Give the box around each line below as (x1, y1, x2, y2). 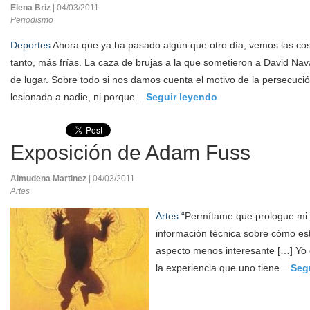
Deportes (10, 39, 51, 51)
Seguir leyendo (146, 91, 217, 102)
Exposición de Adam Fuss (10, 141, 250, 164)
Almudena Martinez (10, 174, 89, 183)
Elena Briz (10, 3, 53, 12)
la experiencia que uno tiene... (156, 262, 291, 273)
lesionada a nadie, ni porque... (10, 91, 146, 102)
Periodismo (10, 15, 53, 25)
